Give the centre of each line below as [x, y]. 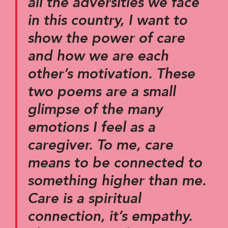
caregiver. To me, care [100, 145]
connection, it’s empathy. [110, 216]
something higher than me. [117, 180]
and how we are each [98, 55]
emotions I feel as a [91, 127]
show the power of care [106, 38]
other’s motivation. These [111, 73]
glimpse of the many [95, 109]
